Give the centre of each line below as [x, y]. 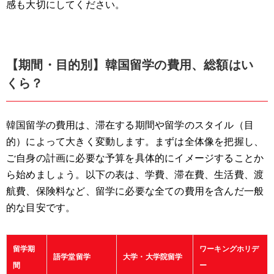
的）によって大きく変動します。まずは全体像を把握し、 [135, 142]
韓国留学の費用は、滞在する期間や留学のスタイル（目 [130, 125]
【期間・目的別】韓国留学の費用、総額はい [130, 65]
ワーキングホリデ [229, 249]
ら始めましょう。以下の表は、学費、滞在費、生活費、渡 [135, 175]
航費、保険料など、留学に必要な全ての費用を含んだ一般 [135, 191]
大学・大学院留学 [153, 257]
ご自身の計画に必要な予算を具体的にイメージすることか [135, 158]
